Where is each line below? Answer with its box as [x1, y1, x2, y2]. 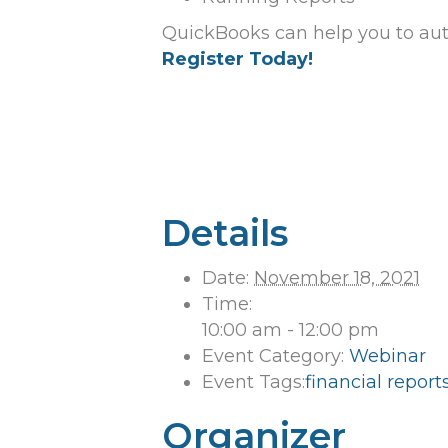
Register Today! [162, 48, 318, 71]
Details [162, 211, 288, 256]
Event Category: [202, 345, 344, 368]
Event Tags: [202, 371, 305, 394]
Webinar [349, 345, 426, 368]
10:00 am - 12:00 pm [202, 319, 379, 342]
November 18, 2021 [254, 267, 420, 290]
